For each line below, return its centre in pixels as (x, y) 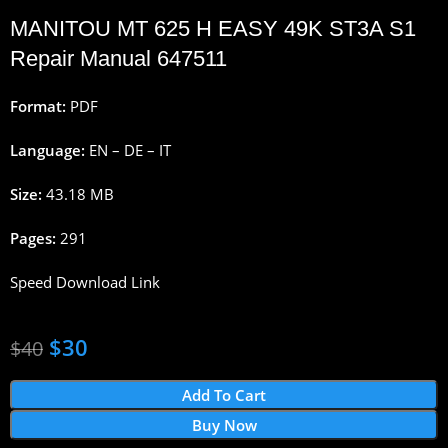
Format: (38, 105)
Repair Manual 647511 (119, 58)
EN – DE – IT (128, 149)
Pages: (33, 237)
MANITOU (64, 28)
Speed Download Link (85, 281)
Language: (48, 149)
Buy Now (224, 424)
